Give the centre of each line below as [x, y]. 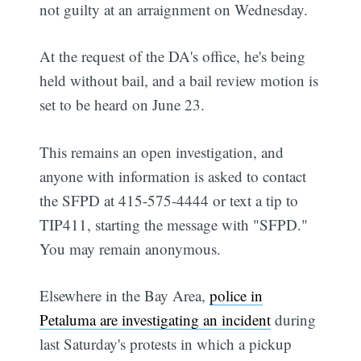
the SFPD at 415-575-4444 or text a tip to [169, 200]
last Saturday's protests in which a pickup [166, 344]
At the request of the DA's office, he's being [173, 56]
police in [237, 296]
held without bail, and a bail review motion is [179, 81]
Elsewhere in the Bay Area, [125, 296]
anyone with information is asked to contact [173, 176]
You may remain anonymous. [131, 248]
